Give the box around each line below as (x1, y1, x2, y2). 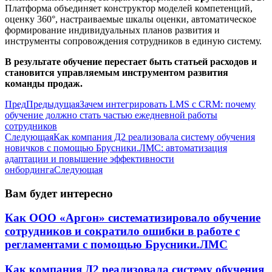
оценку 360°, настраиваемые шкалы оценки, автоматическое (5, 13, 256, 24)
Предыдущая (26, 98, 80, 109)
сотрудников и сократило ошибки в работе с (5, 225, 240, 238)
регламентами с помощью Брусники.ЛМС (5, 238, 228, 251)
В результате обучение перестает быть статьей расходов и (5, 56, 257, 67)
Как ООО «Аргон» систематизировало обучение (5, 211, 260, 225)
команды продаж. (5, 78, 83, 89)
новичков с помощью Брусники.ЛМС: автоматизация (5, 142, 227, 153)
